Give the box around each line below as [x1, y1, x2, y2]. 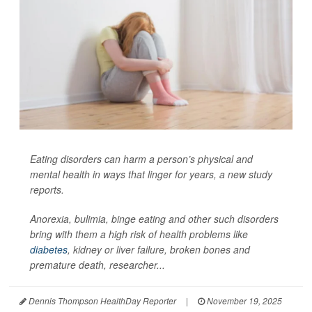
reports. [30, 182, 64, 196]
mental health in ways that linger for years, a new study [30, 166, 272, 181]
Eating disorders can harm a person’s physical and [30, 151, 253, 166]
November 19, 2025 [205, 294, 282, 306]
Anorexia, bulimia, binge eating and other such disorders [30, 211, 279, 226]
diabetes [30, 242, 68, 256]
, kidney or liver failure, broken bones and [68, 242, 250, 256]
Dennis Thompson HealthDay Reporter [26, 294, 176, 306]
